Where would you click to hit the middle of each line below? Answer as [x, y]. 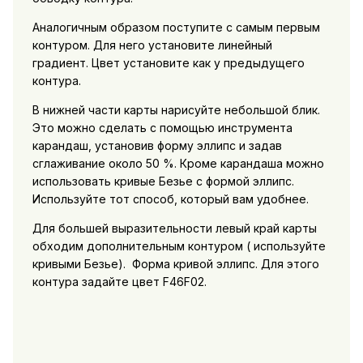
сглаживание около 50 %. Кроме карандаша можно [178, 163]
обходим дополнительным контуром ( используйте [179, 246]
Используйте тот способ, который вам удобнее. [170, 199]
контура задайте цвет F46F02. [119, 281]
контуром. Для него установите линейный [152, 45]
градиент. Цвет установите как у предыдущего [168, 62]
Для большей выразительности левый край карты [174, 228]
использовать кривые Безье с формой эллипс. [163, 181]
